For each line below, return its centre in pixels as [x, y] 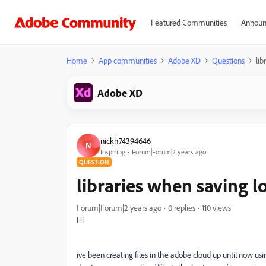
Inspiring [113, 151]
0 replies [182, 208]
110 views [216, 208]
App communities [128, 60]
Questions [228, 60]
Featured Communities [189, 22]
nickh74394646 [126, 140]
